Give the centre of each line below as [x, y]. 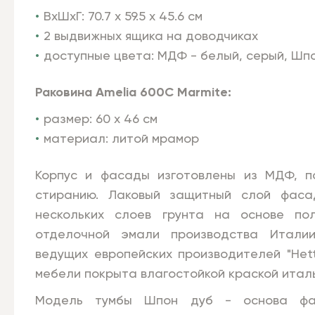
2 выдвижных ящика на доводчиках [151, 37]
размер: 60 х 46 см [101, 120]
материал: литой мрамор [122, 139]
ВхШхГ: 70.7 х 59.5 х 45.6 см [123, 17]
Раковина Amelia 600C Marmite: [133, 93]
